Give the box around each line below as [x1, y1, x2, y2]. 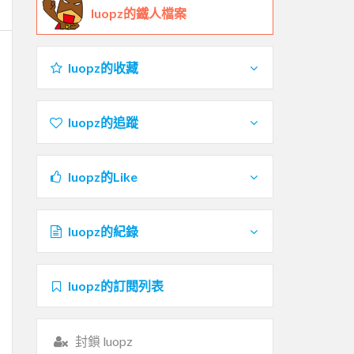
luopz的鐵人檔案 [91, 5, 186, 21]
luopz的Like [67, 168, 137, 184]
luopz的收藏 [67, 59, 138, 75]
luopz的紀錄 [67, 223, 138, 239]
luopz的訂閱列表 [67, 277, 164, 293]
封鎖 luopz [74, 333, 133, 348]
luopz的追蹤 [67, 114, 138, 130]
